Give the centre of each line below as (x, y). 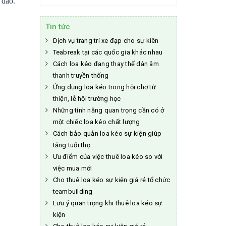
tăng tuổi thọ (71, 145)
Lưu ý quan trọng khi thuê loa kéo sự (107, 203)
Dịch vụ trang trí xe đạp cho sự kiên (106, 41)
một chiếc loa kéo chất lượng (96, 122)
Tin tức (58, 27)
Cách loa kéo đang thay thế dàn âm (106, 64)
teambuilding (73, 191)
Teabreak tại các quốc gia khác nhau (108, 52)
